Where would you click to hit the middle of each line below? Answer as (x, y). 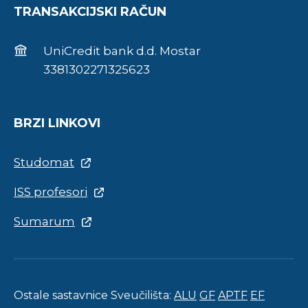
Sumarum (44, 221)
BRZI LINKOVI (57, 123)
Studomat (44, 162)
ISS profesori (51, 192)
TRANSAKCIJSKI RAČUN (90, 12)
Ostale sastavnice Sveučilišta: (94, 295)
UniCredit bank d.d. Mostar (122, 51)
